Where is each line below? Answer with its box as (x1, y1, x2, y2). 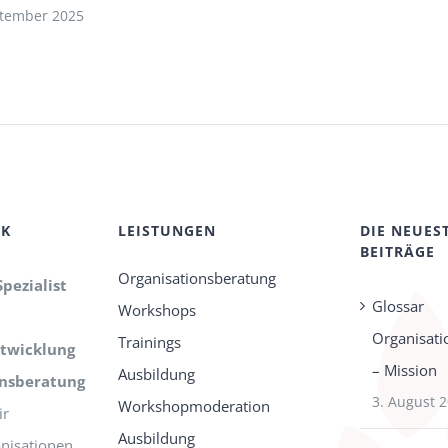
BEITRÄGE (360, 241, 436, 261)
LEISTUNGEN (117, 220, 216, 240)
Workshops (117, 299, 196, 320)
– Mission (372, 359, 438, 380)
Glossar (372, 295, 425, 316)
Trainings (117, 331, 181, 352)
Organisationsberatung (117, 267, 276, 288)
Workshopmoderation (117, 395, 270, 416)
